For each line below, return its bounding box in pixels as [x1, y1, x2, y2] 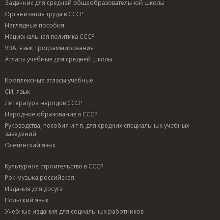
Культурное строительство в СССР [5, 162, 104, 170]
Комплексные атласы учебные [5, 76, 93, 84]
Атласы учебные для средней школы [5, 55, 112, 63]
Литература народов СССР [5, 98, 82, 107]
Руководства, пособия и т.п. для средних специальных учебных [5, 121, 189, 130]
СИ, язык [5, 87, 30, 96]
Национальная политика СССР [5, 32, 95, 41]
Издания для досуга [5, 184, 63, 193]
